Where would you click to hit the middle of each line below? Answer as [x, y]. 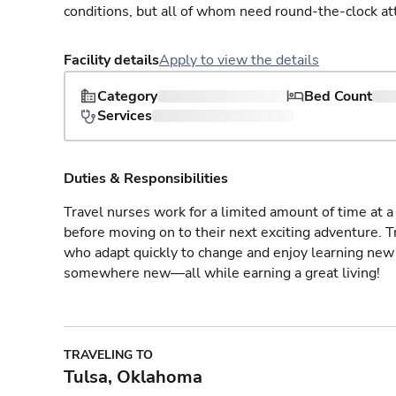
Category [127, 96]
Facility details [111, 60]
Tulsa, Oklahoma [133, 377]
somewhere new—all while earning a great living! [222, 273]
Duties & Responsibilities [146, 179]
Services [125, 116]
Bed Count [338, 96]
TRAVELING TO [108, 355]
